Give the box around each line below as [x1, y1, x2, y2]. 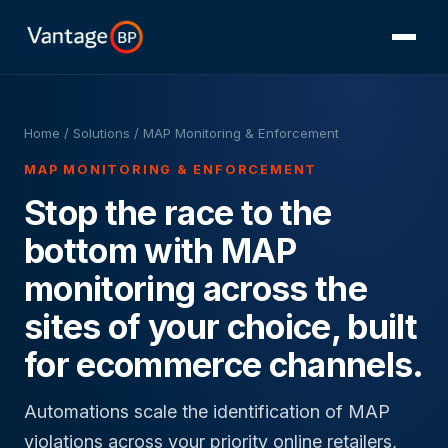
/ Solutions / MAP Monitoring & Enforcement [60, 125, 339, 141]
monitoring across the [24, 268, 367, 309]
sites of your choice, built [24, 306, 417, 347]
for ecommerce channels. [24, 344, 424, 385]
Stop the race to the [24, 192, 332, 233]
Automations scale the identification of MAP [24, 401, 390, 423]
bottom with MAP [24, 230, 296, 271]
